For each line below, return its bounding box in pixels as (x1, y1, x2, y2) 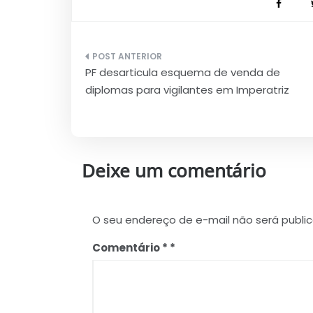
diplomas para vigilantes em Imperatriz (85, 82, 289, 97)
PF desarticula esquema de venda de (85, 64, 280, 80)
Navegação (85, 48, 180, 73)
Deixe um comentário (82, 159, 266, 184)
